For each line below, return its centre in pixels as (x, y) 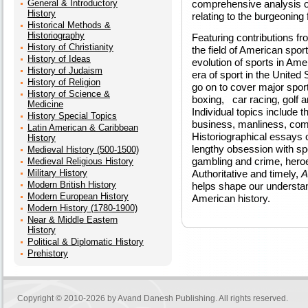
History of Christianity (70, 47)
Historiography (56, 35)
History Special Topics (72, 116)
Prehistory (48, 253)
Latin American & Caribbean (83, 128)
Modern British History (72, 185)
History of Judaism (65, 70)
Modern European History (78, 196)
